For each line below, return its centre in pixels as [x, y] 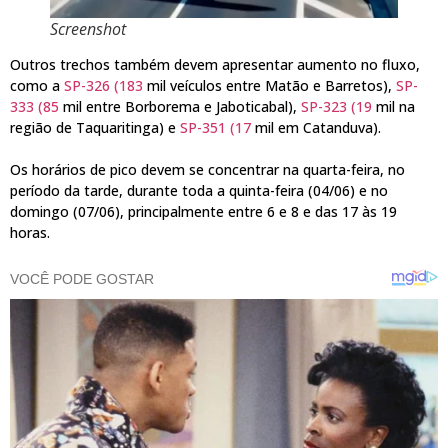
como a [37, 85]
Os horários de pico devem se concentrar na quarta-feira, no [207, 169]
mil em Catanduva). [316, 127]
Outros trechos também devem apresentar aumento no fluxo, [215, 64]
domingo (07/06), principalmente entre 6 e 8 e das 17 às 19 [203, 211]
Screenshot [88, 28]
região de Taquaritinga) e [95, 127]
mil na [393, 106]
